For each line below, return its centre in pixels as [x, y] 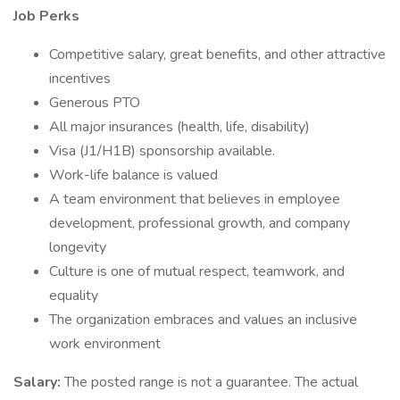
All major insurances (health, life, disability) [179, 127]
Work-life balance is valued [133, 175]
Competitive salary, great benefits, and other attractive [217, 54]
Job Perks [46, 16]
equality [74, 296]
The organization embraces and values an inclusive [203, 320]
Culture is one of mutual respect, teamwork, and [197, 271]
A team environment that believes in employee [195, 199]
